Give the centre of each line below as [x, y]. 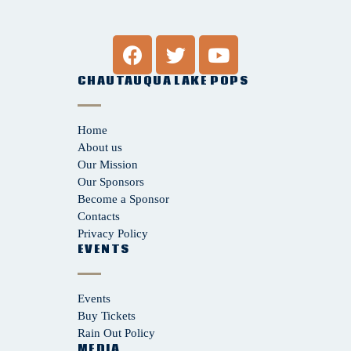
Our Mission [108, 165]
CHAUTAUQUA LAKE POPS [163, 81]
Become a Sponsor [123, 199]
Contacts [99, 216]
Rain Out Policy [116, 333]
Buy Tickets [107, 316]
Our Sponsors [111, 182]
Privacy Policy [113, 233]
